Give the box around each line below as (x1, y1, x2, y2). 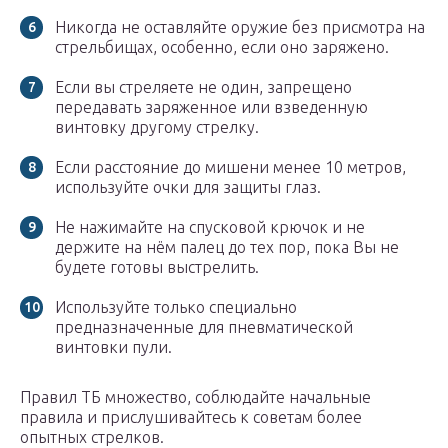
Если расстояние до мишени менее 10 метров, (55, 158, 406, 177)
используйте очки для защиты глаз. (55, 178, 321, 197)
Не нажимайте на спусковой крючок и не (55, 218, 365, 237)
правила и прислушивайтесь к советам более (20, 408, 362, 427)
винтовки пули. (55, 338, 172, 357)
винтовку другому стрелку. (55, 118, 259, 137)
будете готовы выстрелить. (55, 258, 259, 277)
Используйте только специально (55, 298, 297, 317)
